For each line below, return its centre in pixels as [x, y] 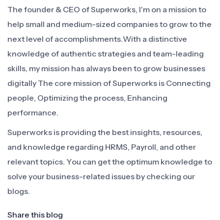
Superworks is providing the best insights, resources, [105, 132]
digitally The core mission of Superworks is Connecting [109, 83]
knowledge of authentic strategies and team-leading [106, 54]
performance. [33, 112]
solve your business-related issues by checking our [101, 176]
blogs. [19, 191]
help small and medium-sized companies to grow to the [110, 24]
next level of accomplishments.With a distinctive [97, 39]
